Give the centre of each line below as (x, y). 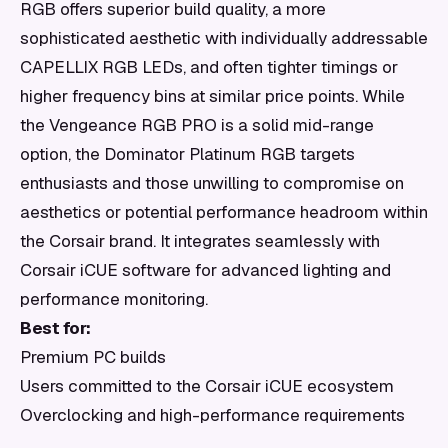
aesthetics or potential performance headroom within (224, 212)
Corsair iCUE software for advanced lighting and (205, 270)
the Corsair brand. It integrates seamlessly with (200, 241)
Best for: (55, 328)
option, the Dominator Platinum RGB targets (187, 154)
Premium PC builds (93, 357)
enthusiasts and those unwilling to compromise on (212, 183)
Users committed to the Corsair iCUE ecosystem (207, 386)
